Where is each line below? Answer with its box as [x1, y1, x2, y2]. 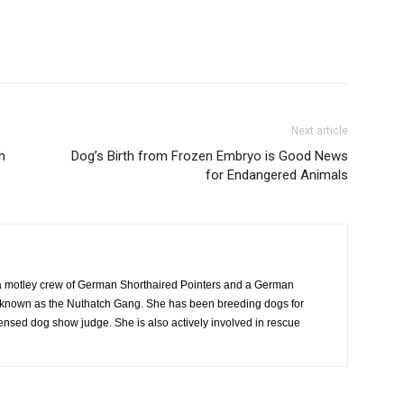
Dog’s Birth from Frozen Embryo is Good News [71, 148, 348, 164]
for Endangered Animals [206, 167, 348, 183]
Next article [291, 124, 348, 137]
